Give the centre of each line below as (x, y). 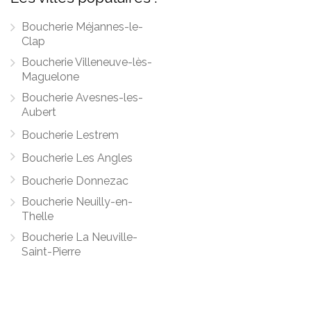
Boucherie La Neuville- (79, 237)
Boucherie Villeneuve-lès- (87, 62)
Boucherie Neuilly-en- (77, 202)
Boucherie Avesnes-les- (82, 98)
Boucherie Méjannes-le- (82, 27)
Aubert (39, 112)
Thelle (37, 216)
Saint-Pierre (51, 252)
